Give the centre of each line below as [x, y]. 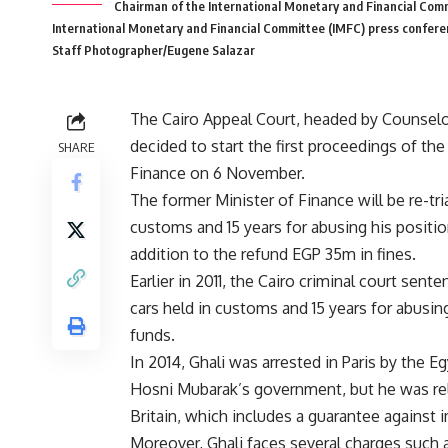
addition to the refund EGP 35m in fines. [273, 253]
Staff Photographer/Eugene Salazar [153, 49]
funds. [152, 334]
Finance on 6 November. [217, 172]
